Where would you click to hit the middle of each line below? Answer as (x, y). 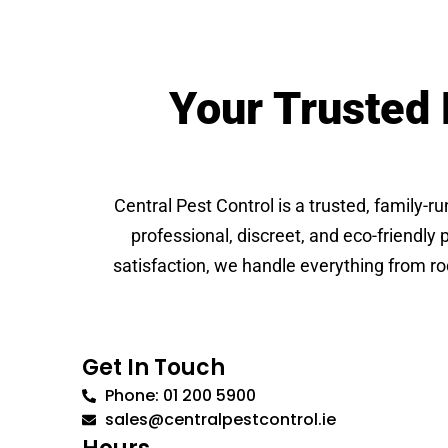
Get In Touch (153, 368)
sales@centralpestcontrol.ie (220, 420)
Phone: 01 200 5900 (180, 396)
